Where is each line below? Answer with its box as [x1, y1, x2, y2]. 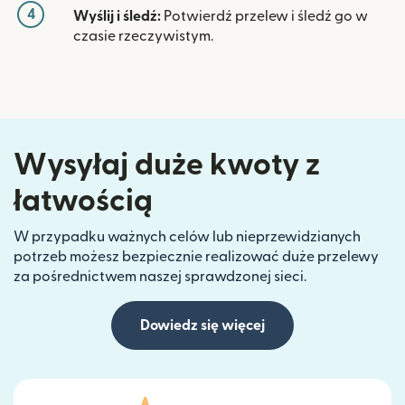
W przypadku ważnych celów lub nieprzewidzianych [14, 230, 361, 245]
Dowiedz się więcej [140, 318, 265, 334]
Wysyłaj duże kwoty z [14, 150, 320, 181]
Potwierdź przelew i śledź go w [161, 9, 368, 24]
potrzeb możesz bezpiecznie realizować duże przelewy [14, 250, 379, 265]
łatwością [14, 186, 153, 217]
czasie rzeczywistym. [73, 29, 213, 44]
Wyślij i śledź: [73, 9, 161, 24]
